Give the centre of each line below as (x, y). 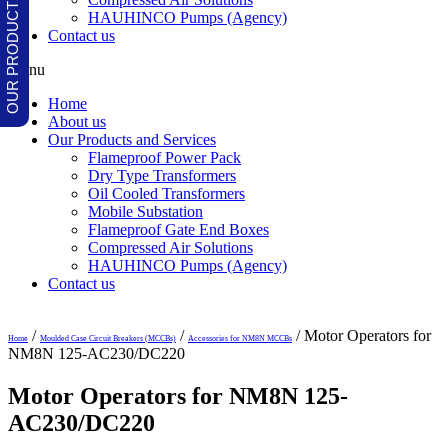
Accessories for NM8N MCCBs (240, 339)
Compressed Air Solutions (170, 248)
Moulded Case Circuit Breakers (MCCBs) (108, 339)
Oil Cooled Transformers (166, 194)
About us (77, 122)
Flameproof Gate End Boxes (178, 230)
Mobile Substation (145, 212)
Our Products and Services (132, 140)
